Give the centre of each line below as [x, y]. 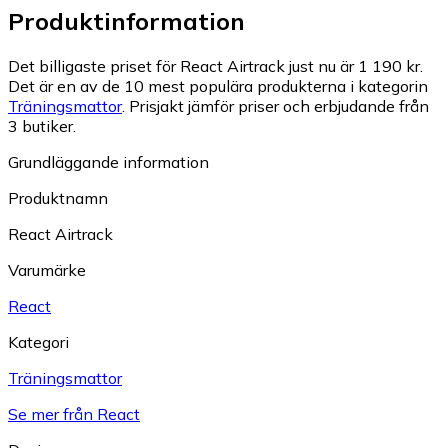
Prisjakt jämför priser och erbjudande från [279, 105]
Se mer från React [74, 413]
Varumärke [47, 269]
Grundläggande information [108, 161]
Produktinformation [126, 21]
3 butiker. [42, 125]
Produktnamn [58, 197]
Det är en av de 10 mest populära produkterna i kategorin [218, 85]
